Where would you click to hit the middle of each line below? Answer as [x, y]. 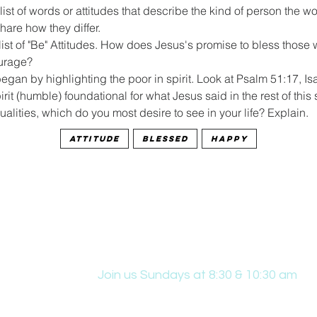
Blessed [165, 139]
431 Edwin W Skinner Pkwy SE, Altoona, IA [205, 295]
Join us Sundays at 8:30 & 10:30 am [197, 275]
